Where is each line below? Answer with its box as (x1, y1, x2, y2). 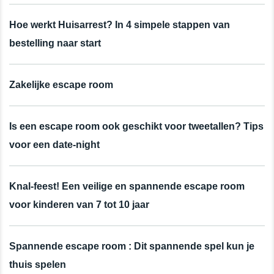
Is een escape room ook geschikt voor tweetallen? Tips (9, 120, 264, 131)
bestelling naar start (9, 37, 101, 48)
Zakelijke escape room (9, 79, 113, 90)
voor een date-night (9, 139, 100, 150)
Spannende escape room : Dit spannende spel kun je (9, 240, 254, 251)
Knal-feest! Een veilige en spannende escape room (9, 180, 245, 191)
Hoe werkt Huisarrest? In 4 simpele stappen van (9, 19, 230, 30)
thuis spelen (9, 259, 66, 270)
